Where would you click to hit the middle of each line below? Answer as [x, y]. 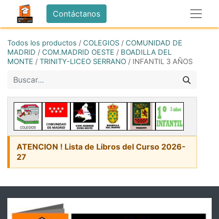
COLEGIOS [101, 43]
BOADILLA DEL [146, 52]
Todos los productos [42, 43]
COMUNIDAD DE [154, 43]
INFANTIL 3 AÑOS [163, 62]
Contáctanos [77, 14]
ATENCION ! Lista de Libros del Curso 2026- [101, 147]
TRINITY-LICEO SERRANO [83, 62]
